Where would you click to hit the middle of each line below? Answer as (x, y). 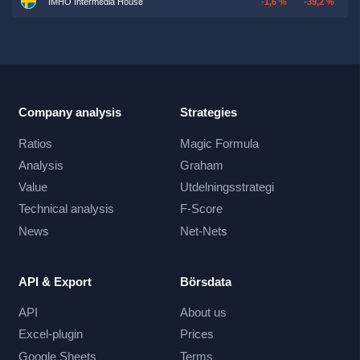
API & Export (55, 281)
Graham (202, 165)
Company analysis (70, 112)
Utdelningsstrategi (227, 187)
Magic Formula (219, 143)
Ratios (35, 143)
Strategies (209, 112)
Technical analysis (66, 209)
